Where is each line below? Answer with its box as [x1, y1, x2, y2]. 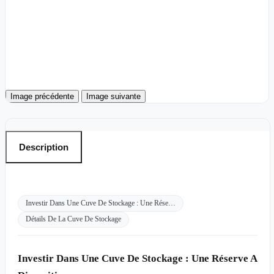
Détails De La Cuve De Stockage [26, 215, 121, 224]
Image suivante [86, 92, 141, 102]
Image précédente [10, 92, 74, 102]
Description [19, 142, 68, 153]
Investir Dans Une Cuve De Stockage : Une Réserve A [18, 253, 257, 265]
